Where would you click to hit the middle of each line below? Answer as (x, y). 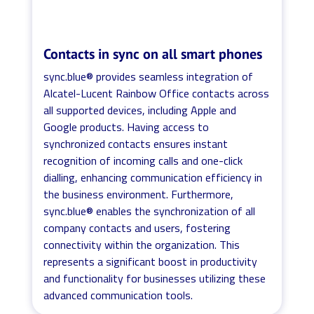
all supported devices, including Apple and (140, 110)
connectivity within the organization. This (142, 244)
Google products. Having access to (127, 127)
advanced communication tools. (118, 295)
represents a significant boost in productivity (151, 261)
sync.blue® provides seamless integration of (149, 76)
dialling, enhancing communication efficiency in (153, 177)
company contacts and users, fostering (137, 227)
